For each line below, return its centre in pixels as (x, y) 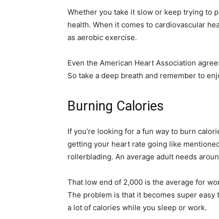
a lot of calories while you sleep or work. (137, 208)
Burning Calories (116, 106)
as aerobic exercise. (102, 37)
